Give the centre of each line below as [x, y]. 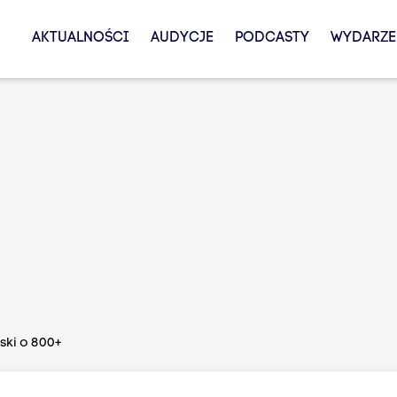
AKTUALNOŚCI [80, 38]
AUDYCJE [182, 38]
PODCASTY [272, 38]
